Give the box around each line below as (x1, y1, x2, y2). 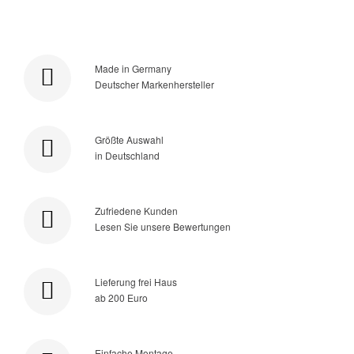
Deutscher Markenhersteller (95, 77, 214, 91)
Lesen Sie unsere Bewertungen (95, 219, 231, 233)
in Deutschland (95, 148, 160, 162)
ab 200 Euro (95, 290, 148, 304)
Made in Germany (95, 61, 171, 75)
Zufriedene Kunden (95, 203, 178, 217)
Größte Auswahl (95, 132, 164, 146)
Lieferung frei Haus (95, 274, 177, 288)
